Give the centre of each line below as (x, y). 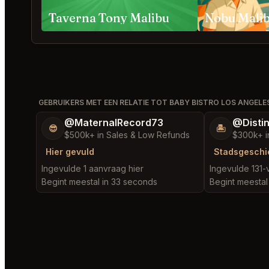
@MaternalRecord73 (114, 122)
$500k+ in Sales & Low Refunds (127, 135)
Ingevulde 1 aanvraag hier (92, 168)
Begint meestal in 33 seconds (99, 182)
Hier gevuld (70, 152)
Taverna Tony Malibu (109, 18)
